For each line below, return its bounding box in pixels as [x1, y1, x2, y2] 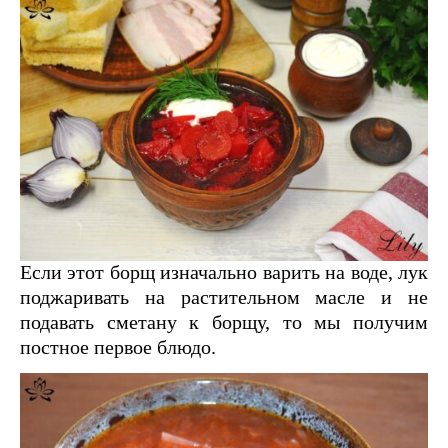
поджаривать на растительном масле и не [20, 286, 428, 309]
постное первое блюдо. [20, 336, 216, 359]
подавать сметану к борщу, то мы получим [20, 311, 428, 334]
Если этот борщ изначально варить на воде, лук [20, 261, 428, 284]
